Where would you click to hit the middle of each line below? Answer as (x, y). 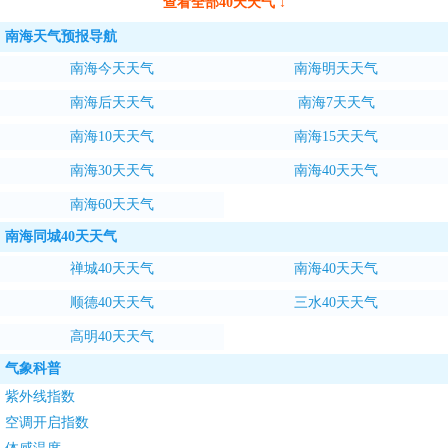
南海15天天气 (336, 136)
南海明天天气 (336, 68)
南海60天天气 (112, 204)
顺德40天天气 (112, 302)
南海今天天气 (112, 68)
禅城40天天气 (112, 268)
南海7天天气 (336, 102)
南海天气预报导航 (61, 36)
